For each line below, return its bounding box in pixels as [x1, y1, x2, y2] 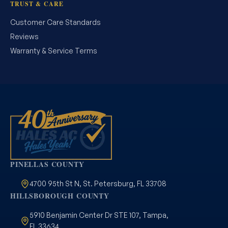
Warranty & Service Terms [10, 46, 97, 55]
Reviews [10, 32, 39, 41]
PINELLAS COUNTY [10, 158, 84, 169]
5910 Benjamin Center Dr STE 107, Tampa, [30, 210, 168, 219]
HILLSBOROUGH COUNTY [10, 190, 109, 201]
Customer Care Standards [10, 18, 101, 26]
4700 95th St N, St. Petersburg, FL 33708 [30, 179, 166, 188]
